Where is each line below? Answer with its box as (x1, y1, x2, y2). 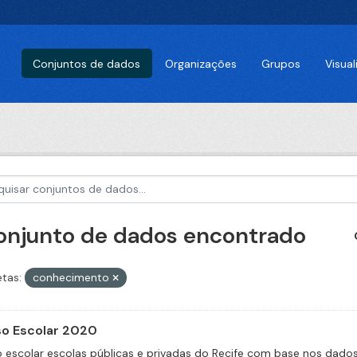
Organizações (165, 56, 237, 71)
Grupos (261, 56, 301, 71)
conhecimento (32, 270, 112, 284)
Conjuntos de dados (33, 56, 141, 71)
